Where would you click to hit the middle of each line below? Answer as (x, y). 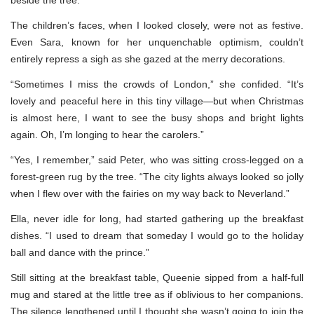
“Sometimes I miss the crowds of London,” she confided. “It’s (157, 84)
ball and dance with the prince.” (80, 252)
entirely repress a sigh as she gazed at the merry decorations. (148, 59)
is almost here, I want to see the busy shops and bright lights (157, 117)
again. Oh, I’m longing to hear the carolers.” (107, 134)
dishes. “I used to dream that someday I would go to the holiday (157, 235)
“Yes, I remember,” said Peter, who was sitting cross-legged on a (157, 159)
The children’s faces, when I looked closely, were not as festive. (157, 25)
